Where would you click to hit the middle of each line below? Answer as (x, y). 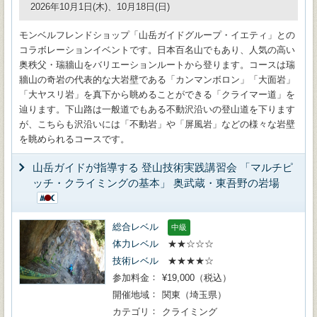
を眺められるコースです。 (74, 139)
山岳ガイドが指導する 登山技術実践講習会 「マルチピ (163, 167)
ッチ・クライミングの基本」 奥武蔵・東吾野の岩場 (156, 183)
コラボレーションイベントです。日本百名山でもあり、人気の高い (157, 50)
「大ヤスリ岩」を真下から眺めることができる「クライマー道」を (157, 94)
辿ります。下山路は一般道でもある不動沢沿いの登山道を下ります (157, 109)
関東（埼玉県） (194, 295)
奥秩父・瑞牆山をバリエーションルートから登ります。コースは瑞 (157, 65)
